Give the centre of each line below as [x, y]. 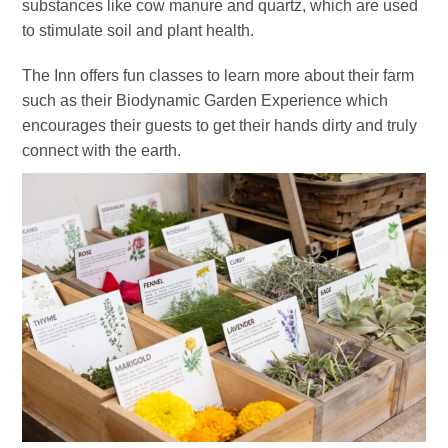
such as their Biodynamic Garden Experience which [205, 100]
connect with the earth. [102, 150]
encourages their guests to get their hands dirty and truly [220, 125]
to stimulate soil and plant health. [138, 30]
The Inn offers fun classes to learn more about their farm [218, 75]
